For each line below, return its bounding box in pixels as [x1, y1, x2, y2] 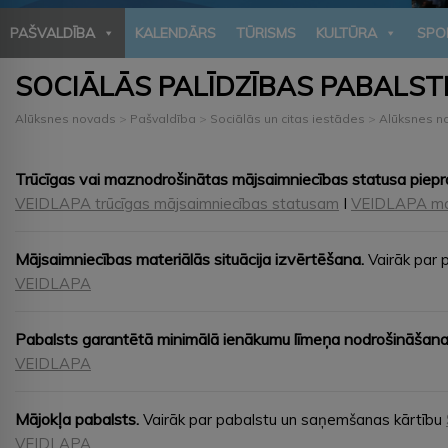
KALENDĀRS [135, 23, 216, 42]
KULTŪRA [316, 23, 377, 42]
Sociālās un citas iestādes [210, 110, 365, 126]
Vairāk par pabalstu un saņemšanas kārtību [143, 409, 446, 429]
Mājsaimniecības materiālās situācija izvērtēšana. [15, 248, 364, 269]
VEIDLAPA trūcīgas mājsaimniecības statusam [15, 193, 339, 213]
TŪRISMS [236, 23, 296, 42]
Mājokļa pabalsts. [15, 408, 139, 429]
